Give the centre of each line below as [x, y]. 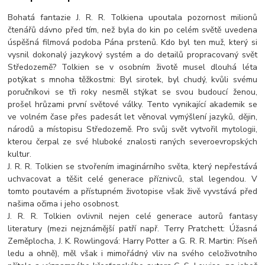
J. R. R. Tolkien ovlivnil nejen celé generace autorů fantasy [132, 216]
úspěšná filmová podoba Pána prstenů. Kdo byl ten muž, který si [132, 43]
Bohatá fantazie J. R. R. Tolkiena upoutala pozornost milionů [132, 18]
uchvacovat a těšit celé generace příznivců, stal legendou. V [132, 179]
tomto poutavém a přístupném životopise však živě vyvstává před [132, 192]
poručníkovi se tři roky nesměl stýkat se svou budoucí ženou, [132, 92]
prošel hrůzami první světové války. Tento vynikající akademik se [132, 105]
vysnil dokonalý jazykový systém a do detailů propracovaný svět [132, 55]
